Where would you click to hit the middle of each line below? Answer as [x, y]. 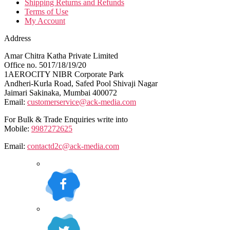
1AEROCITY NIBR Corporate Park [64, 74]
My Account [45, 21]
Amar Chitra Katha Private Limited [61, 56]
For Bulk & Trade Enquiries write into [66, 119]
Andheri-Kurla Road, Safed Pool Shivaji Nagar [81, 83]
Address [17, 38]
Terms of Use [46, 12]
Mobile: [18, 129]
